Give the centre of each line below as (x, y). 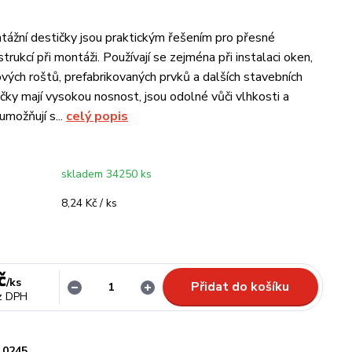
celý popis (97, 116)
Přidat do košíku (240, 287)
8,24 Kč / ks (89, 203)
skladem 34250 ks (106, 174)
